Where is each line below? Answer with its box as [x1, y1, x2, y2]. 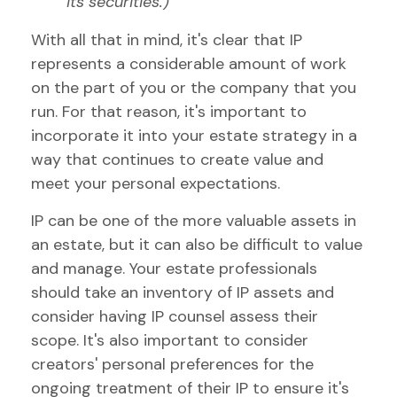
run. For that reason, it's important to [31, 101, 307, 122]
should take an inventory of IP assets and [31, 282, 334, 303]
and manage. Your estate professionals [31, 258, 317, 279]
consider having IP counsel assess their [31, 306, 318, 327]
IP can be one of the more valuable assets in [31, 210, 356, 231]
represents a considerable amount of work [31, 53, 346, 74]
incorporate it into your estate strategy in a [31, 125, 357, 146]
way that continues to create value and [31, 149, 323, 170]
